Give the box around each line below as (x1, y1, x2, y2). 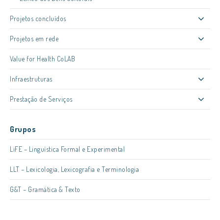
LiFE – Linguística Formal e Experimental (10, 145, 125, 153)
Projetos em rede (10, 34, 58, 43)
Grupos (10, 124, 36, 134)
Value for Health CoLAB (10, 55, 75, 63)
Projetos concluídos (10, 14, 66, 23)
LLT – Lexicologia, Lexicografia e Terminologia (10, 165, 139, 173)
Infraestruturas (10, 75, 53, 83)
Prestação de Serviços (10, 95, 73, 103)
